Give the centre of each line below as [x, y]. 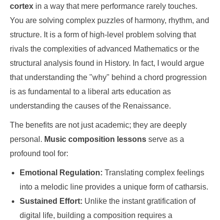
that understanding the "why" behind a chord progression [108, 77]
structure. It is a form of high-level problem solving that [103, 35]
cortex [22, 6]
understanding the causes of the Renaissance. [90, 106]
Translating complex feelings [153, 173]
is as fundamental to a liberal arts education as [90, 92]
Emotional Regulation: [61, 173]
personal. [27, 139]
